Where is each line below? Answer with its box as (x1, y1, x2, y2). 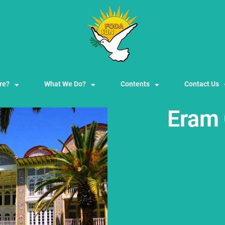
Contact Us (184, 80, 219, 89)
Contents (121, 80, 150, 89)
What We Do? (44, 80, 86, 89)
